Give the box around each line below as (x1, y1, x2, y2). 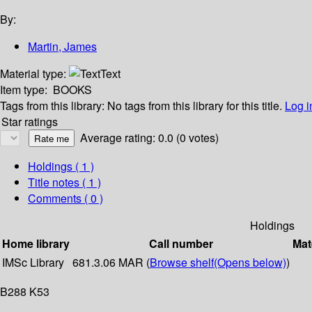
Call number (149, 235, 213, 252)
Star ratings (1, 114, 58, 130)
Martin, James (28, 38, 97, 55)
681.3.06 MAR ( (72, 254, 150, 271)
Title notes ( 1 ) (28, 174, 101, 191)
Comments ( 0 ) (28, 190, 103, 207)
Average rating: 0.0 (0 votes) (80, 130, 219, 146)
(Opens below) (214, 254, 286, 271)
